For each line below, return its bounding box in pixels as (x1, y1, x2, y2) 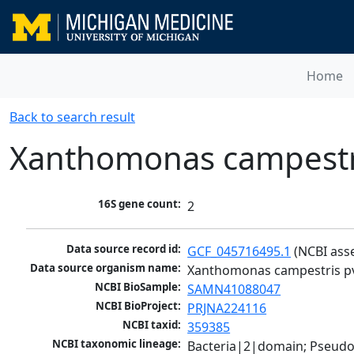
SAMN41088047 (187, 281, 281, 299)
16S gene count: (98, 197, 182, 212)
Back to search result (9, 108, 135, 126)
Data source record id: (66, 242, 182, 257)
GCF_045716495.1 (187, 243, 292, 261)
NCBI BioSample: (95, 280, 182, 295)
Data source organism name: (30, 261, 182, 276)
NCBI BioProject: (96, 299, 182, 314)
